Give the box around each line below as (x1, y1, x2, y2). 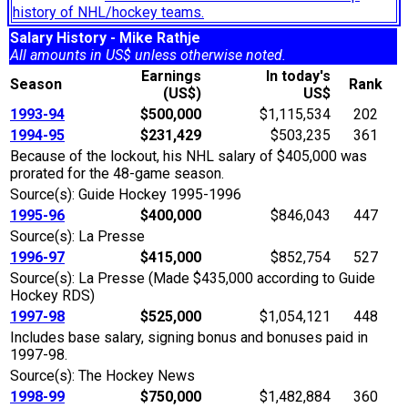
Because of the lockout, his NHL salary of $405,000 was (10, 148, 367, 166)
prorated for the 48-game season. (10, 165, 224, 183)
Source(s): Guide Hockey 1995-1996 (10, 186, 241, 204)
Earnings (141, 67, 201, 86)
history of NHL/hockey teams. (13, 4, 204, 22)
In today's (266, 67, 331, 86)
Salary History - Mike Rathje (10, 29, 200, 47)
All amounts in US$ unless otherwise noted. (10, 46, 286, 65)
